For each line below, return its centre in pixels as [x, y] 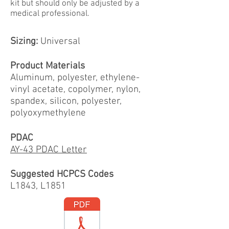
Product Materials [48, 66]
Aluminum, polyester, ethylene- [75, 78]
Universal [60, 42]
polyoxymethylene [48, 113]
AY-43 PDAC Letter [49, 150]
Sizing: [24, 42]
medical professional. [50, 14]
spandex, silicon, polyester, [66, 101]
